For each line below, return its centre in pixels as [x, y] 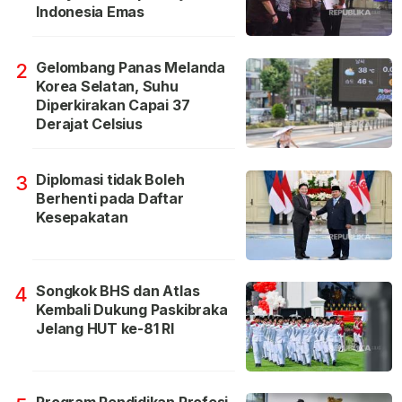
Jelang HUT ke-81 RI [105, 328]
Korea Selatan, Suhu [107, 86]
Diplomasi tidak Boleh [110, 179]
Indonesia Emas [90, 11]
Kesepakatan [82, 217]
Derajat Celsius [89, 123]
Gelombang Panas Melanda [131, 67]
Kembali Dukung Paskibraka [132, 309]
